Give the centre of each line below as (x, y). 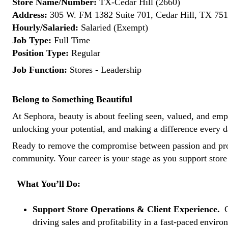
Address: (30, 15)
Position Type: (40, 53)
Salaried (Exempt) (113, 27)
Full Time (71, 40)
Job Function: (40, 70)
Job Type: (32, 40)
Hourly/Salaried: (45, 27)
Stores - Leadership (104, 70)
